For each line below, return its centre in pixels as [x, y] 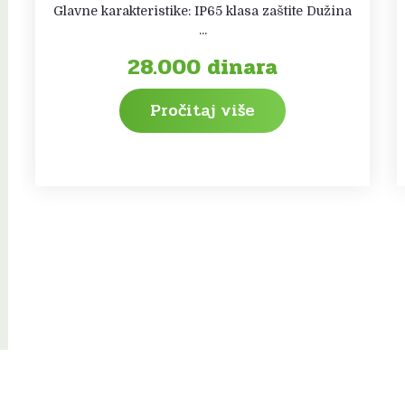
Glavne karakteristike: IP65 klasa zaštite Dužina [202, 10]
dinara [242, 67]
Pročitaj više [202, 110]
